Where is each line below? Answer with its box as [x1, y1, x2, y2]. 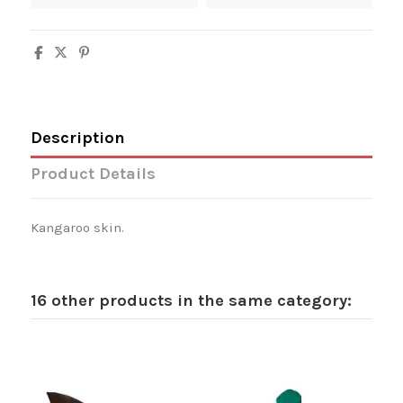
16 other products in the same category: [30, 291, 352, 310]
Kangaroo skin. [30, 219, 124, 236]
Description [30, 128, 125, 148]
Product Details [30, 163, 156, 184]
